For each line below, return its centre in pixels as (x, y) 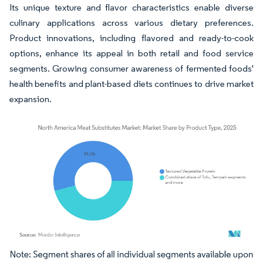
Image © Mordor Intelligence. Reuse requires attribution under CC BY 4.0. (124, 257)
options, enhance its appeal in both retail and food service (131, 53)
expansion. (31, 99)
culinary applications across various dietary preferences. (131, 23)
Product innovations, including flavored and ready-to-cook (131, 38)
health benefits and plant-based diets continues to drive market (131, 84)
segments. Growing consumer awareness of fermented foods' (131, 69)
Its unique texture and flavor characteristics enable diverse (131, 8)
